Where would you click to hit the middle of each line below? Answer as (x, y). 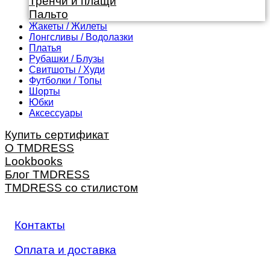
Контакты (40, 225)
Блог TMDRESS (47, 175)
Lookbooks (34, 162)
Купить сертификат (57, 135)
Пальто (49, 14)
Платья (45, 48)
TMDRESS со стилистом (71, 188)
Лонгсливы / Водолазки (81, 37)
